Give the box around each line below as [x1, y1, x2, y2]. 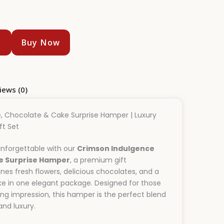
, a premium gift [70, 154, 126, 165]
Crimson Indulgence [77, 143, 154, 153]
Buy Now [21, 36, 60, 48]
